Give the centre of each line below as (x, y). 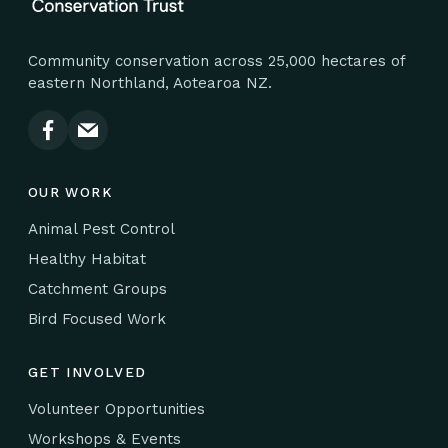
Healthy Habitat (87, 258)
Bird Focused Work (97, 318)
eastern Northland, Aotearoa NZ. (150, 82)
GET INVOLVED (87, 371)
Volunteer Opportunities (116, 408)
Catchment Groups (97, 288)
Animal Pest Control (101, 228)
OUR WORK (70, 191)
